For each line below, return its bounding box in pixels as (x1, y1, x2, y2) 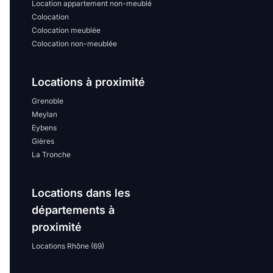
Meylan (32, 110, 57, 119)
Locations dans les (32, 186, 130, 199)
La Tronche (32, 150, 71, 159)
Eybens (32, 123, 57, 132)
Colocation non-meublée (32, 39, 117, 48)
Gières (32, 136, 54, 146)
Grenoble (32, 96, 63, 105)
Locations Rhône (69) (32, 241, 104, 250)
